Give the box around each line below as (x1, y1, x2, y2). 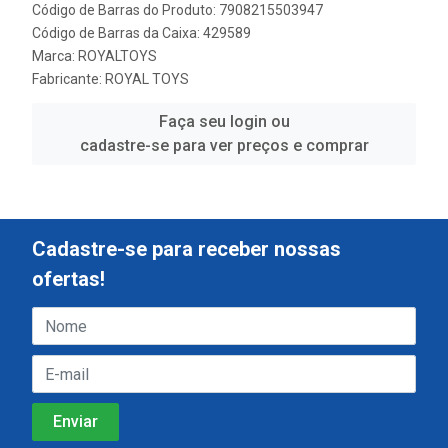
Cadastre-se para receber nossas (32, 237, 341, 262)
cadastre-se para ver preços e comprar (79, 136, 369, 156)
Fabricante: (32, 71, 105, 88)
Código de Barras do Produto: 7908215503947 (32, 2, 323, 19)
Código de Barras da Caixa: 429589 (32, 25, 251, 42)
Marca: (32, 48, 78, 65)
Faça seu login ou (158, 112, 290, 132)
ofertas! (32, 267, 105, 292)
